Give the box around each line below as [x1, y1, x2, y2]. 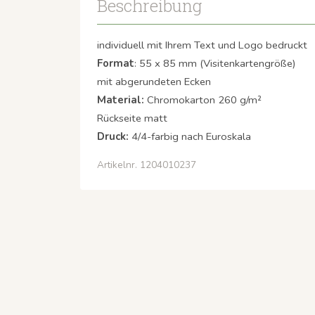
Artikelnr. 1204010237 [97, 157, 196, 172]
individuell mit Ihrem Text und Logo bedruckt [97, 37, 307, 52]
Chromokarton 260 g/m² [147, 92, 262, 107]
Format [97, 56, 134, 70]
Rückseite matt [97, 110, 167, 125]
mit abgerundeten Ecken [97, 74, 211, 89]
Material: [97, 92, 147, 107]
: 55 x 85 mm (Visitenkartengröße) [134, 56, 296, 70]
